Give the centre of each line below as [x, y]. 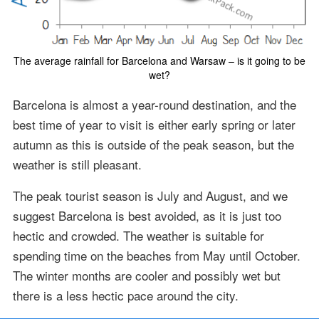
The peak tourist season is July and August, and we [150, 195]
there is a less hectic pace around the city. [125, 295]
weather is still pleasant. [77, 164]
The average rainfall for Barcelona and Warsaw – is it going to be [159, 60]
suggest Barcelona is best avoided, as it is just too [147, 215]
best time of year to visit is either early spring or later [154, 124]
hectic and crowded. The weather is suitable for [138, 235]
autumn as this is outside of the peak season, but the [153, 144]
